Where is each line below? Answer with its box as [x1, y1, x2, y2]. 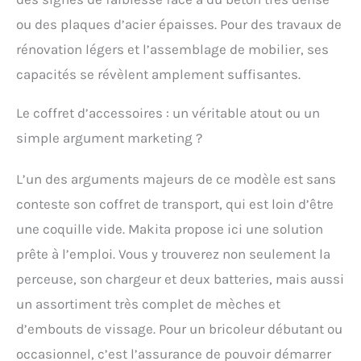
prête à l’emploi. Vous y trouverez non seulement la [16, 245, 330, 262]
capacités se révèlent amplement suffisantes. [16, 65, 301, 82]
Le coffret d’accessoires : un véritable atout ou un [16, 104, 320, 121]
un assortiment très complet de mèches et [16, 295, 280, 312]
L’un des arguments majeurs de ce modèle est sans [16, 170, 336, 187]
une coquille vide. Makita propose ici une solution [16, 220, 323, 237]
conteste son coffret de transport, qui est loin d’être [16, 195, 334, 212]
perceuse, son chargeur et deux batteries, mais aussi [16, 270, 344, 287]
